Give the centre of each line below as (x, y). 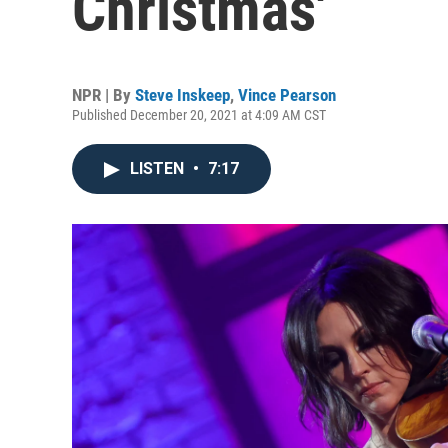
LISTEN (159, 168)
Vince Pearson (287, 95)
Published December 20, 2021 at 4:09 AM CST (199, 115)
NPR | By (103, 95)
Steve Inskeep (182, 95)
